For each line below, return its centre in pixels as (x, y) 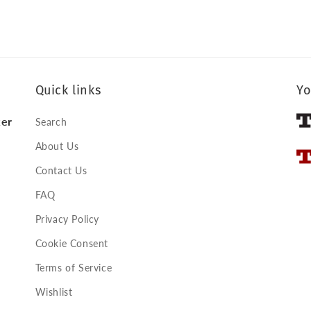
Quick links (68, 91)
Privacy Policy (67, 219)
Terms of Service (74, 268)
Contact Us (61, 171)
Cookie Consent (72, 244)
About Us (57, 146)
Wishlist (54, 292)
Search (51, 122)
